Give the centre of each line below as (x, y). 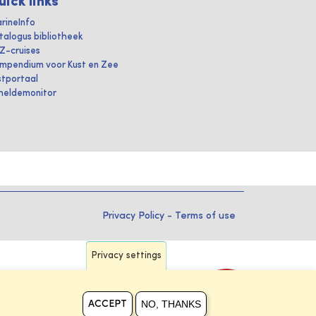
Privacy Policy (133, 215)
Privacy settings (126, 256)
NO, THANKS (171, 304)
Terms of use (205, 215)
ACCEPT (107, 304)
